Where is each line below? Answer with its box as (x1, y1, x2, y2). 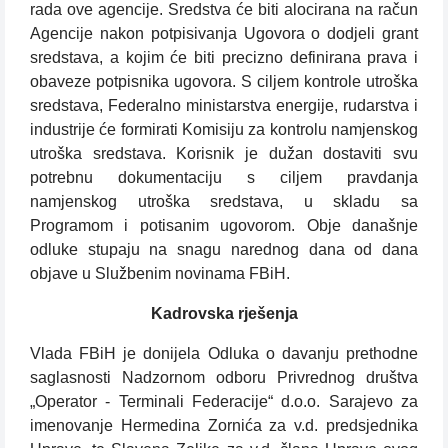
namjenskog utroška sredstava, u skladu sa (30, 193, 418, 211)
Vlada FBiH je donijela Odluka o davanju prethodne (30, 345, 418, 363)
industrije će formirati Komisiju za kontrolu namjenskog (30, 121, 418, 139)
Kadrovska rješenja (150, 305, 298, 323)
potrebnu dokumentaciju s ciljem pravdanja (30, 169, 418, 187)
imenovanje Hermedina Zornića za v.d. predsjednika (30, 417, 418, 435)
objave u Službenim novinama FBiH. (30, 265, 290, 283)
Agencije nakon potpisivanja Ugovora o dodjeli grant (30, 25, 418, 43)
